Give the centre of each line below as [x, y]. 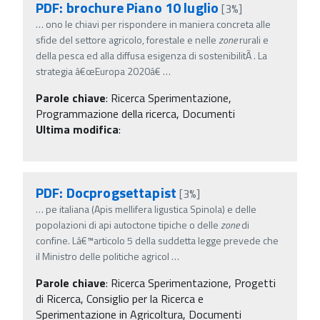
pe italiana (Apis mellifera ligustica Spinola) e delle [151, 209]
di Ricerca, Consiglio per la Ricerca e [120, 298]
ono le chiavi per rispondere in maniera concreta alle [158, 24]
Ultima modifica [77, 129]
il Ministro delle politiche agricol [102, 256]
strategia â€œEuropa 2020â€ [98, 71]
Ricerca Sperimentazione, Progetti [193, 282]
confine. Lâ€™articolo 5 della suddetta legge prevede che [157, 240]
